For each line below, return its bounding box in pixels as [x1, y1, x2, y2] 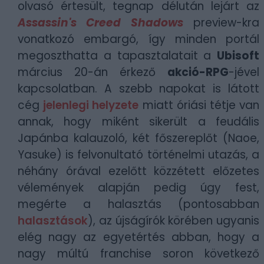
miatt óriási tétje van [138, 97, 260, 113]
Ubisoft [217, 48, 259, 64]
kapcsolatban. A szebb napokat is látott [18, 81, 259, 97]
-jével [229, 64, 259, 80]
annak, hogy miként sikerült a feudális [18, 114, 259, 130]
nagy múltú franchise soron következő [18, 246, 259, 262]
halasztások [18, 213, 88, 229]
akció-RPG [167, 64, 229, 80]
